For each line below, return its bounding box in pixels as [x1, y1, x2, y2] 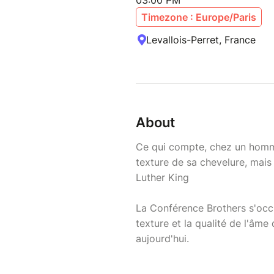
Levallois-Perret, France [146, 34, 256, 46]
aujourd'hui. [136, 232, 189, 245]
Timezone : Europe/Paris [141, 11, 256, 24]
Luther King [136, 171, 189, 184]
